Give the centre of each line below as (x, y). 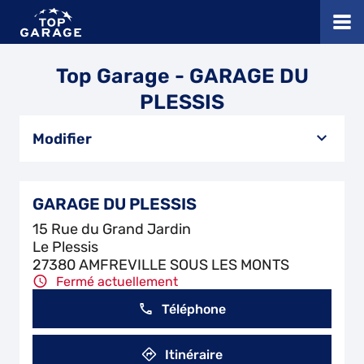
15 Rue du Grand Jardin (112, 229)
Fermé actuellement (117, 282)
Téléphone (194, 309)
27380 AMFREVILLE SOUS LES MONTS (161, 265)
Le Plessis (65, 247)
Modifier (62, 139)
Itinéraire (194, 354)
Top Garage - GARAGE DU (182, 76)
